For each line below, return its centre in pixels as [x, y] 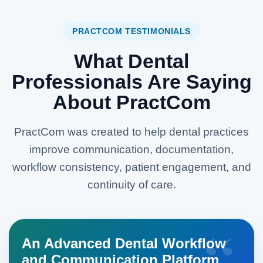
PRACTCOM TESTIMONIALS [131, 31]
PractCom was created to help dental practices [131, 132]
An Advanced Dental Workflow [124, 243]
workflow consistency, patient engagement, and [131, 167]
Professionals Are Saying [131, 82]
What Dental [131, 61]
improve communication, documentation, [131, 149]
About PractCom [131, 102]
